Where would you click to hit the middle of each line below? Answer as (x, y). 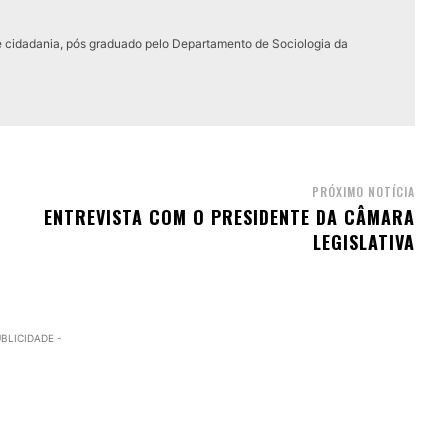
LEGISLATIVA (363, 242)
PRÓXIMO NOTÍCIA (363, 191)
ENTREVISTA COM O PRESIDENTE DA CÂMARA (229, 217)
